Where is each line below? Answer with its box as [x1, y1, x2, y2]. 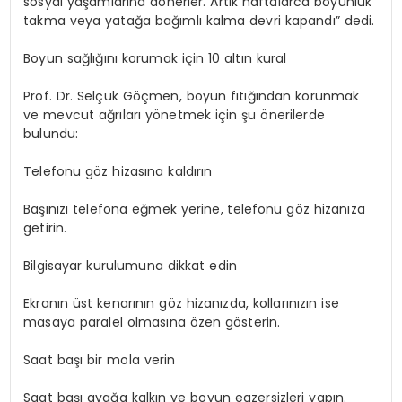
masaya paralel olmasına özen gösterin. [23, 313, 281, 332]
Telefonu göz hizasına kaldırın [23, 162, 213, 181]
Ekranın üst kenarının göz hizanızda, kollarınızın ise [23, 294, 339, 313]
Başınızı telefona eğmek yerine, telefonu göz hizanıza [23, 200, 365, 219]
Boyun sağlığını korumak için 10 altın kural [23, 49, 287, 68]
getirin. [23, 219, 67, 238]
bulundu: [23, 125, 79, 144]
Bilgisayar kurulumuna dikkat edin [23, 257, 237, 275]
